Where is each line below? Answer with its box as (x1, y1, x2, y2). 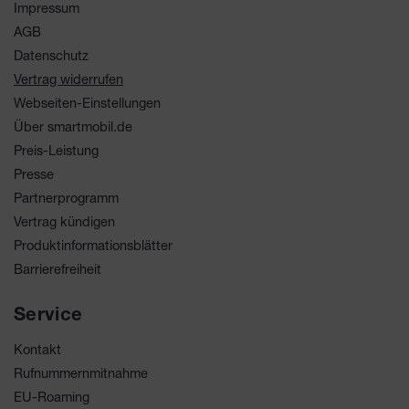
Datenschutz (14, 47, 89, 63)
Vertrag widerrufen (14, 71, 123, 87)
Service (14, 308, 83, 326)
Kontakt (14, 341, 61, 357)
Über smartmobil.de (14, 119, 132, 134)
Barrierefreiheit (14, 261, 101, 277)
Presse (14, 166, 54, 182)
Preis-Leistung (14, 142, 99, 158)
